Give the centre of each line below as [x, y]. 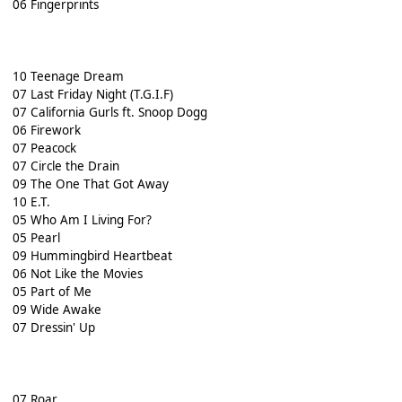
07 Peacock [44, 149]
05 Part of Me [52, 292]
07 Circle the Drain [66, 166]
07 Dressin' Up [53, 328]
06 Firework [46, 131]
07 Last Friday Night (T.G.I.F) [92, 95]
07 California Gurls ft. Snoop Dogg [109, 113]
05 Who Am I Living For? [82, 220]
